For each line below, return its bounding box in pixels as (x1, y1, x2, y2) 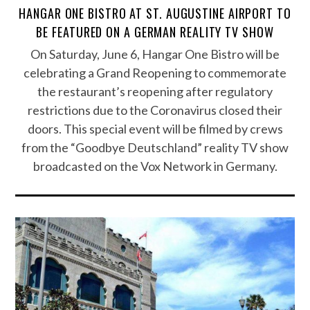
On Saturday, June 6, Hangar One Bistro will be (30, 46, 280, 62)
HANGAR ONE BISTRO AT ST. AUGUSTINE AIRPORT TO (19, 4, 291, 23)
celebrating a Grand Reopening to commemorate (24, 65, 286, 81)
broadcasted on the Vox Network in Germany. (33, 158, 277, 174)
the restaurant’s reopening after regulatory (37, 84, 273, 100)
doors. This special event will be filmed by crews (27, 121, 283, 137)
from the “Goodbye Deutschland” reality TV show (21, 140, 289, 156)
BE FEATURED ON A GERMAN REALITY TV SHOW (36, 23, 274, 42)
